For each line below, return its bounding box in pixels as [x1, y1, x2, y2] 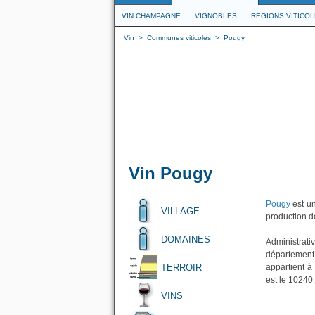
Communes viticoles [147, 34, 211, 41]
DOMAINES [161, 234, 210, 245]
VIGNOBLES [195, 12, 237, 20]
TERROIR [161, 262, 202, 273]
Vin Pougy [129, 164, 212, 183]
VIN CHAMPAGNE [122, 12, 181, 20]
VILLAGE [161, 206, 200, 217]
